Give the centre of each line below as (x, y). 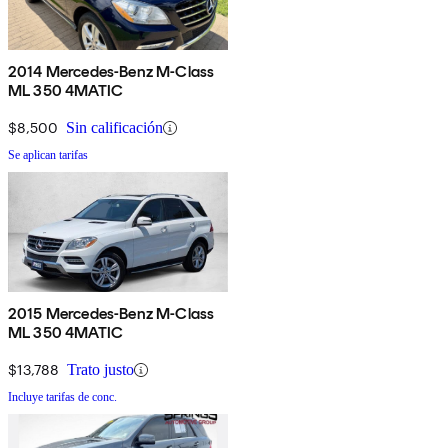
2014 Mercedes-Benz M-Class (111, 72)
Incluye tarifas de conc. (62, 397)
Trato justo (100, 370)
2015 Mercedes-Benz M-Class (111, 314)
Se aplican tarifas (48, 155)
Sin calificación (114, 128)
